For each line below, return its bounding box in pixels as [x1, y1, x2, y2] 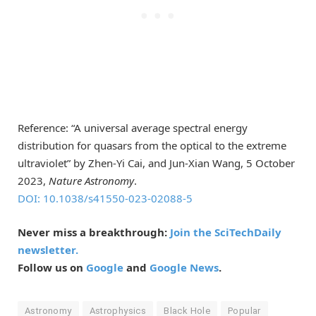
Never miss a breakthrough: [18, 225, 170, 240]
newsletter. [18, 243, 78, 257]
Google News [150, 260, 219, 275]
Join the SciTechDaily [170, 225, 281, 240]
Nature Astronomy [49, 174, 134, 188]
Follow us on [18, 260, 86, 275]
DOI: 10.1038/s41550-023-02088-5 [18, 191, 193, 206]
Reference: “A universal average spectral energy [18, 121, 248, 135]
